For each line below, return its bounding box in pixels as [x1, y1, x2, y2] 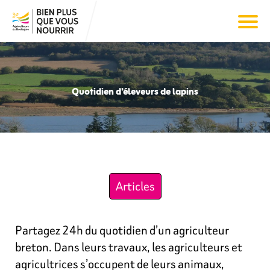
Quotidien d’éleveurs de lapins [72, 83, 198, 101]
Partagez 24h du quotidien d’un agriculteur [15, 221, 229, 239]
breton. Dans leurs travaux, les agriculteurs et [15, 238, 242, 256]
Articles [115, 177, 155, 195]
